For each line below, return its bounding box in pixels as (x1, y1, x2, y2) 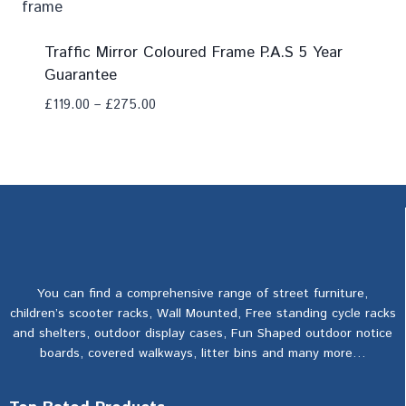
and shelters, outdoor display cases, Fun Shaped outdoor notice (13, 324, 392, 343)
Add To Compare (57, 127, 178, 150)
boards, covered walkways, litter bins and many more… (39, 344, 366, 362)
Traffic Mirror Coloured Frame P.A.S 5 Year (43, 41, 343, 63)
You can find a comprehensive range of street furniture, (37, 285, 368, 303)
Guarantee (43, 63, 117, 86)
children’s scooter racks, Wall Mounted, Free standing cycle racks (9, 304, 396, 323)
